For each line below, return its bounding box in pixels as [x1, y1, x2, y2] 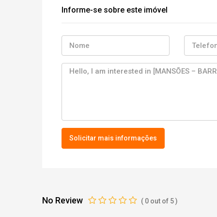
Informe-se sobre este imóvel [62, 5, 168, 15]
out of [149, 197, 170, 205]
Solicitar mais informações [69, 134, 157, 142]
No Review [42, 195, 85, 205]
